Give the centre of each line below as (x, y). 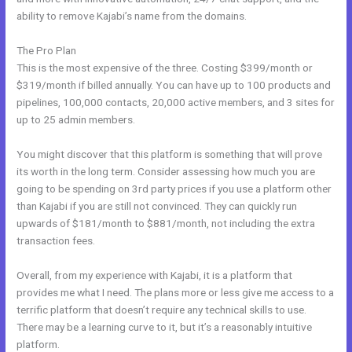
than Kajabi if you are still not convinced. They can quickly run (157, 205)
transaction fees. (56, 240)
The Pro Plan (47, 50)
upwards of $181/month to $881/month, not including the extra (166, 223)
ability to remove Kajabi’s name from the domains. (132, 15)
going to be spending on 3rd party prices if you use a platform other (174, 188)
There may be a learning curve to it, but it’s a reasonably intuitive (165, 326)
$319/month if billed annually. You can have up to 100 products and (174, 84)
